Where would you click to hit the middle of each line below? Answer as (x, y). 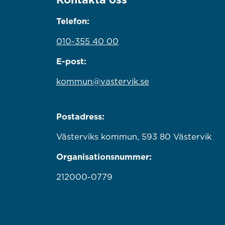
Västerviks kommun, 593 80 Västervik (134, 137)
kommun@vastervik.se (102, 82)
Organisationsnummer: (104, 157)
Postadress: (80, 117)
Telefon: (73, 21)
